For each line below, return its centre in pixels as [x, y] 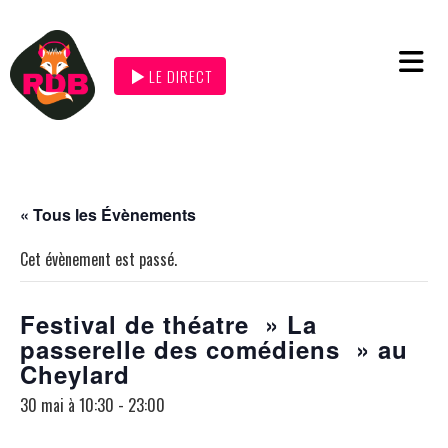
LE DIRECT [181, 76]
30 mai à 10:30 [67, 404]
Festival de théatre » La [168, 323]
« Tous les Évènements [108, 214]
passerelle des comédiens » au [214, 348]
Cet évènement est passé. [98, 258]
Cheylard [75, 373]
